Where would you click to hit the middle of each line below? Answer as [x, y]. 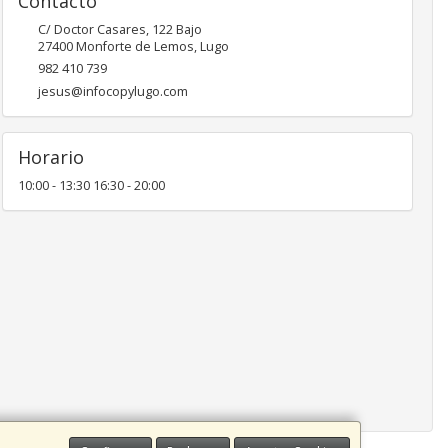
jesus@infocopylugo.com [112, 91]
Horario [50, 157]
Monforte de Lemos [134, 46]
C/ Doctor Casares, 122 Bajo [119, 29]
